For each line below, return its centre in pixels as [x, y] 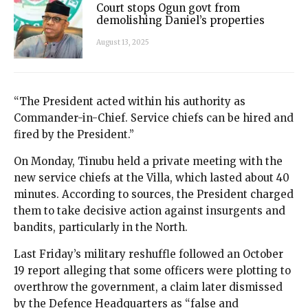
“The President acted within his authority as [130, 102]
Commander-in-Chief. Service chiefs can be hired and [154, 118]
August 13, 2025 [123, 42]
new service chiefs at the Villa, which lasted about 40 [152, 178]
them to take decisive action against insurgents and [150, 211]
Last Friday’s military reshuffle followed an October [148, 254]
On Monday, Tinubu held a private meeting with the [148, 162]
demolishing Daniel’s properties [180, 20]
